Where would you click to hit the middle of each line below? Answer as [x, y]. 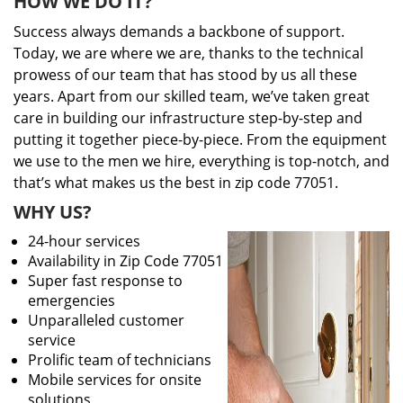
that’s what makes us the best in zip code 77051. [176, 183]
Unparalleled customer [106, 320]
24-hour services [84, 241]
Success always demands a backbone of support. [179, 31]
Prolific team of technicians [120, 360]
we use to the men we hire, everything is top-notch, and [201, 161]
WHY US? [53, 212]
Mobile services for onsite [115, 380]
